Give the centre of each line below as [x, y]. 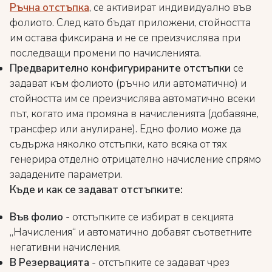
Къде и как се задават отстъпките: [96, 190]
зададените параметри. [66, 175]
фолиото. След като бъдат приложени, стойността [130, 23]
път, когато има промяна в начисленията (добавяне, [134, 114]
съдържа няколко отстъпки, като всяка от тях [118, 144]
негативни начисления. [65, 247]
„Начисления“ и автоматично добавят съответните [131, 232]
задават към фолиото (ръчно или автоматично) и [128, 83]
